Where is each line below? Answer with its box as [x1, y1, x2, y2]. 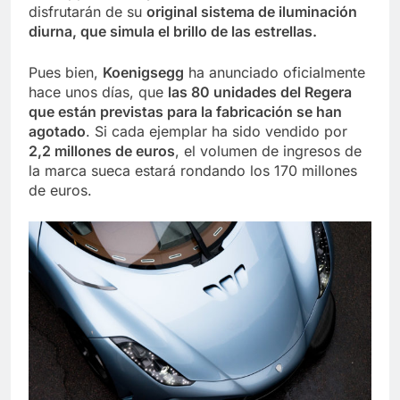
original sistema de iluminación [146, 2, 357, 21]
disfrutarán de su [29, 2, 146, 21]
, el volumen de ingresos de [175, 141, 362, 160]
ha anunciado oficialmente [184, 62, 365, 81]
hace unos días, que [29, 82, 168, 101]
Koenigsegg [103, 62, 184, 81]
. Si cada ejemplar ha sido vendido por [86, 121, 347, 140]
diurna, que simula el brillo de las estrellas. [29, 21, 317, 40]
